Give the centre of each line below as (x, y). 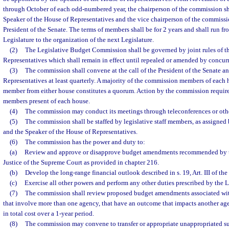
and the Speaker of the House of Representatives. (70, 132)
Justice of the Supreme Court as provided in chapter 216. (81, 162)
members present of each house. (47, 101)
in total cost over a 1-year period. (49, 213)
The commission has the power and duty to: (85, 142)
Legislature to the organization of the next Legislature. (78, 40)
